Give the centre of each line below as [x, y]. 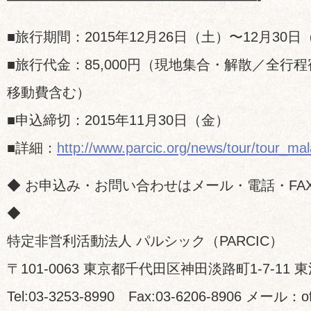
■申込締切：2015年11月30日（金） [118, 120]
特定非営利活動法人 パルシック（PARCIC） [145, 241]
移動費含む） [49, 92]
